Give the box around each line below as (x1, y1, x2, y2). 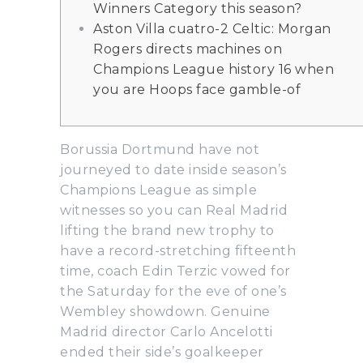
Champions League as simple (60, 181, 257, 198)
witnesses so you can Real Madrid (60, 202, 288, 218)
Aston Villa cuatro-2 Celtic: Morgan (93, 20, 331, 36)
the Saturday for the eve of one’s (60, 283, 287, 299)
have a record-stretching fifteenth (60, 242, 296, 258)
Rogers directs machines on (93, 41, 282, 57)
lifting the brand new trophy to (60, 222, 275, 238)
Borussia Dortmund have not (60, 141, 259, 157)
